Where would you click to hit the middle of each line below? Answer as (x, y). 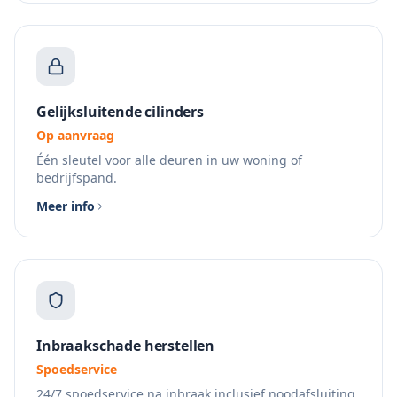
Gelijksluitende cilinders (120, 112)
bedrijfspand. (77, 178)
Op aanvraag (75, 135)
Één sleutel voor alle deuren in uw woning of (169, 160)
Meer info (66, 206)
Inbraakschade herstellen (126, 346)
